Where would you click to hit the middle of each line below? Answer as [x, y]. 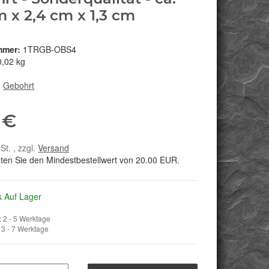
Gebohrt [19, 86]
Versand [54, 148]
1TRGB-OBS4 [50, 50]
